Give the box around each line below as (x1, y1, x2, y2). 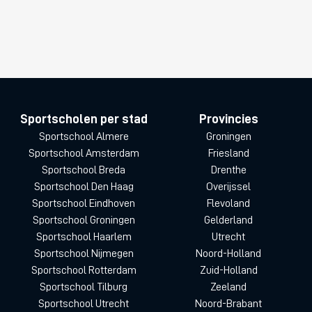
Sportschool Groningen (32, 214, 135, 226)
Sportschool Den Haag (33, 180, 134, 192)
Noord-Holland (196, 247, 261, 259)
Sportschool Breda (42, 164, 125, 175)
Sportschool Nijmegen (33, 247, 134, 259)
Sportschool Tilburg (40, 281, 127, 292)
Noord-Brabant (195, 297, 262, 309)
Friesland (208, 147, 249, 159)
